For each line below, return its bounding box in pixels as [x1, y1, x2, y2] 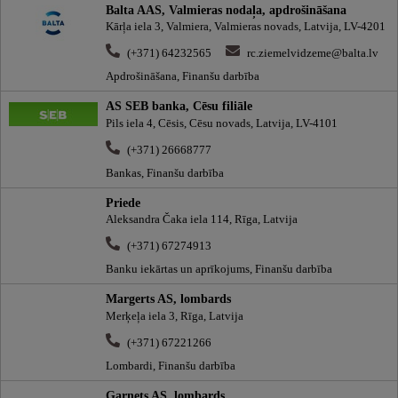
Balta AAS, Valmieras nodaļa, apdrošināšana [106, 2, 346, 17]
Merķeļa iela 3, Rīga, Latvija [106, 309, 243, 322]
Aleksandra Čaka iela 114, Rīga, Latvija [106, 213, 298, 227]
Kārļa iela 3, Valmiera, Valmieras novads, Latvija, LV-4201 [106, 20, 386, 33]
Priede [106, 195, 140, 210]
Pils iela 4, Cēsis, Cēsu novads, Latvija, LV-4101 [106, 116, 338, 130]
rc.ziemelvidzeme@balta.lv [247, 47, 378, 60]
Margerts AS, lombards [106, 291, 231, 306]
